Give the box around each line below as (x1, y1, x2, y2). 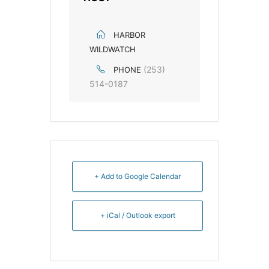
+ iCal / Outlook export (100, 210, 175, 220)
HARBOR (113, 29, 145, 40)
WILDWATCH (89, 44, 136, 54)
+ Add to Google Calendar (94, 171, 181, 181)
